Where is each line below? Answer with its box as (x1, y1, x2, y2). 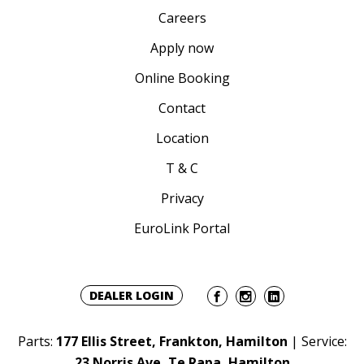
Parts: (17, 332, 56, 351)
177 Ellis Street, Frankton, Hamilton (55, 332, 288, 351)
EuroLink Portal (134, 219, 230, 238)
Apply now (150, 39, 214, 58)
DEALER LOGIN (89, 288, 174, 304)
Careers (158, 9, 206, 28)
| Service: (287, 332, 347, 351)
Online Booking (134, 69, 230, 88)
